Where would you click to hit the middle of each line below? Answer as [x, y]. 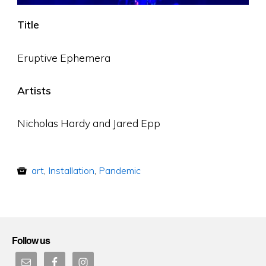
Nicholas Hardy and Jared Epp [88, 123]
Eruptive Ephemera [64, 57]
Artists [34, 90]
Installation [71, 171]
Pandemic [119, 171]
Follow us [31, 240]
